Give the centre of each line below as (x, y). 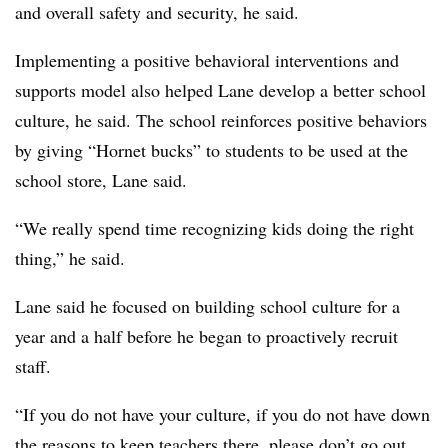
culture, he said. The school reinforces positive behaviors (221, 120)
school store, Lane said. (104, 180)
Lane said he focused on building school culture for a (207, 306)
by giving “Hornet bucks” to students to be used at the (211, 150)
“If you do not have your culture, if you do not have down (222, 414)
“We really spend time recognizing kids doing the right (214, 228)
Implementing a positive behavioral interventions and (207, 60)
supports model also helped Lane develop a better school (220, 90)
